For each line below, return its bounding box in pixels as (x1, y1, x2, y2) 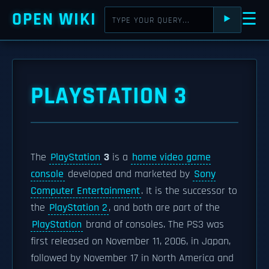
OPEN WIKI (12, 8, 97, 31)
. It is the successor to (141, 184, 237, 198)
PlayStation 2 (49, 201, 107, 214)
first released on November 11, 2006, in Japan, (31, 235, 231, 248)
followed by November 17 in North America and (31, 252, 234, 265)
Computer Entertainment (31, 184, 140, 198)
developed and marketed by (65, 168, 193, 181)
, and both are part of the (109, 201, 220, 214)
